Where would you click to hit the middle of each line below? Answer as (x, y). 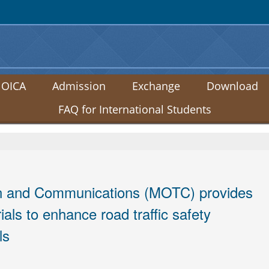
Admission (79, 86)
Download (232, 86)
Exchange (156, 86)
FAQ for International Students (134, 109)
